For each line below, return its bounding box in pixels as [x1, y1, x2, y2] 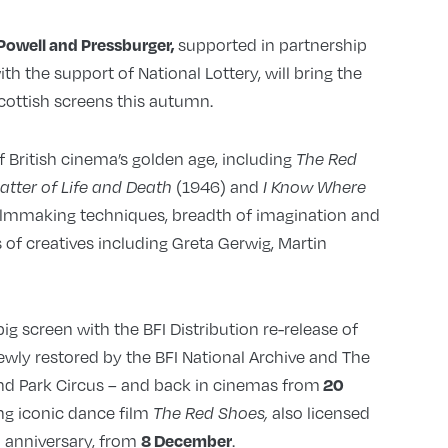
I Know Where [258, 177, 366, 198]
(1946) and [175, 175, 259, 199]
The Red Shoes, [152, 403, 268, 424]
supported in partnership [177, 33, 367, 57]
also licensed [267, 401, 370, 425]
